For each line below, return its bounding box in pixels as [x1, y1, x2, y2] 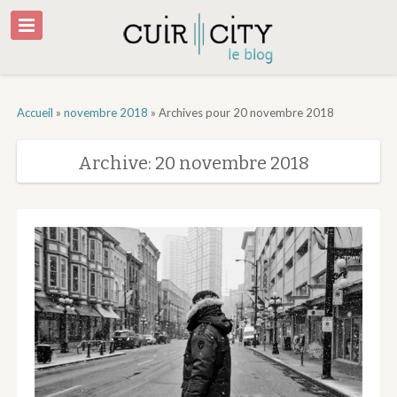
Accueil [16, 105, 53, 120]
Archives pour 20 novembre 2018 [158, 105, 334, 120]
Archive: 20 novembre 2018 [78, 152, 310, 174]
